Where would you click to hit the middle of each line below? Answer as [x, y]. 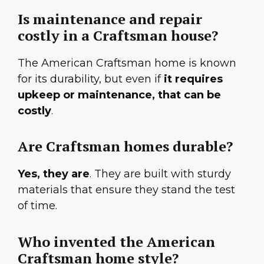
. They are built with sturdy [160, 174]
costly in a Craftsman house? [118, 36]
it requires [193, 79]
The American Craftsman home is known [127, 63]
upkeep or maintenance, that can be [119, 95]
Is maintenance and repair [110, 19]
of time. [37, 206]
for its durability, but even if [91, 79]
